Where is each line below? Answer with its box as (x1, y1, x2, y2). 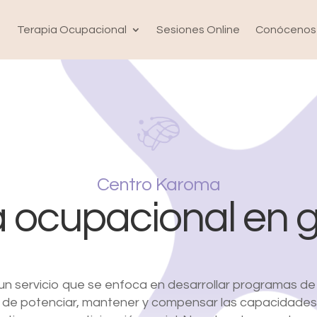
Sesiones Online (156, 24, 240, 36)
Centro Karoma (97, 175, 220, 194)
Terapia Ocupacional (16, 24, 127, 36)
